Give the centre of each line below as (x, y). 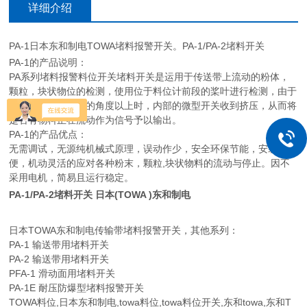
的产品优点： (59, 134)
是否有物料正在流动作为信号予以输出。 (96, 120)
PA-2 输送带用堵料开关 (59, 259)
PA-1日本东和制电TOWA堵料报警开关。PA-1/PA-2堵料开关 (137, 46)
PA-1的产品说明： (48, 62)
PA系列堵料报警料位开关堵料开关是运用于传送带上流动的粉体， (149, 76)
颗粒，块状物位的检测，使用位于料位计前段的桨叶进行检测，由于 (153, 91)
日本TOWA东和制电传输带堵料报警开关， (100, 230)
